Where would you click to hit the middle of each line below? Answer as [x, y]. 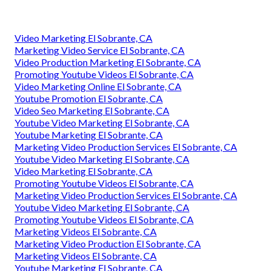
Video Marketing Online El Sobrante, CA [98, 86]
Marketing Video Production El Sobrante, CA [108, 243]
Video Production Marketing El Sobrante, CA [108, 62]
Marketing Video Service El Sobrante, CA [100, 50]
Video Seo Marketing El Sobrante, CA [92, 110]
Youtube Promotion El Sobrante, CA [89, 98]
